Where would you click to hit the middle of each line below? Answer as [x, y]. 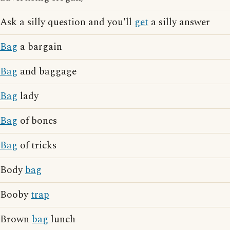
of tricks [37, 146]
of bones [37, 121]
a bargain [40, 47]
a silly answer [179, 22]
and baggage [47, 72]
